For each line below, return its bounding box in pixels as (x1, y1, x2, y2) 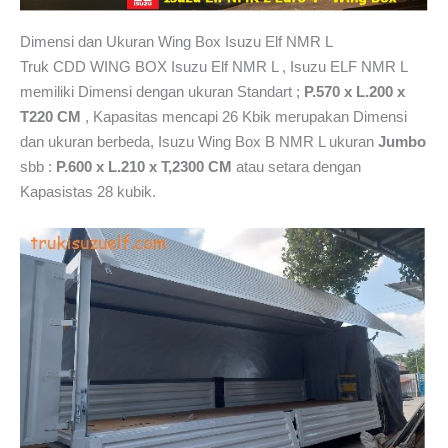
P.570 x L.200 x (304, 82, 405, 100)
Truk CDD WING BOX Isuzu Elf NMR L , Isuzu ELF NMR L (20, 57, 407, 75)
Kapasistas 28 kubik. (20, 182, 156, 200)
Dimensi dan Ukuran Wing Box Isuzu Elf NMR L (20, 32, 333, 50)
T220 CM (20, 107, 85, 125)
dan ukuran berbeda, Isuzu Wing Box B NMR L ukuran (20, 132, 378, 150)
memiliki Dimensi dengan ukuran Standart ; (20, 82, 304, 100)
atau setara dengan (232, 157, 361, 175)
